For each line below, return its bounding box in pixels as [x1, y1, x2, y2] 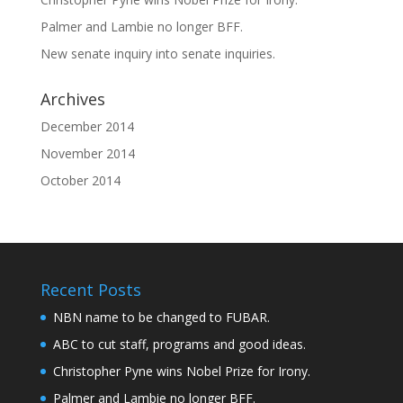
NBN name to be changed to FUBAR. [52, 308, 270, 326]
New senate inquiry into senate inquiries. [40, 44, 275, 62]
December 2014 [40, 117, 134, 135]
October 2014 [40, 171, 121, 189]
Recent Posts [40, 278, 141, 300]
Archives [40, 87, 105, 110]
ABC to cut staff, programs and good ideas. [52, 335, 306, 353]
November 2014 [40, 144, 135, 162]
